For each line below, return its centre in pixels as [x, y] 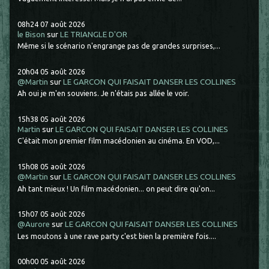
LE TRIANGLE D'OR [94, 34]
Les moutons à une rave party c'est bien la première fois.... [117, 236]
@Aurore [34, 225]
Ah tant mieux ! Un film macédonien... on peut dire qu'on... [116, 188]
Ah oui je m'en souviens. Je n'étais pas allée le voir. [104, 93]
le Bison [32, 34]
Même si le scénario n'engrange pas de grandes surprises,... [119, 46]
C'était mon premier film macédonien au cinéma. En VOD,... [119, 141]
